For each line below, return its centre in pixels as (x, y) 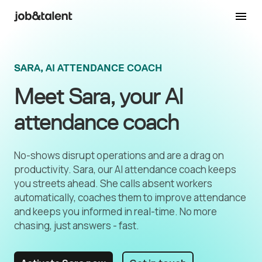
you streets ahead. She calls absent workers (113, 183)
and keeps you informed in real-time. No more (116, 211)
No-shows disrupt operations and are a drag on (119, 155)
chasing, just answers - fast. (77, 225)
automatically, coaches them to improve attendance (130, 197)
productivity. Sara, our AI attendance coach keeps (125, 169)
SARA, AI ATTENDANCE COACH (88, 68)
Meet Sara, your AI (99, 96)
